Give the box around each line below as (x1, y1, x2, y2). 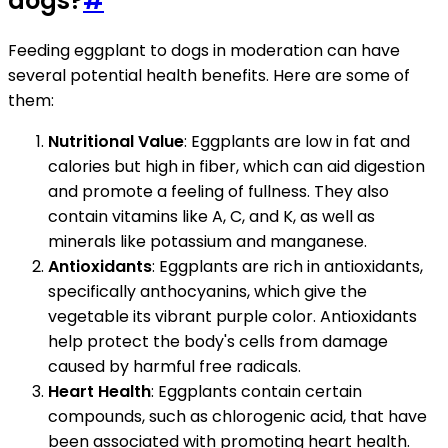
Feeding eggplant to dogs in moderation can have (8, 38, 400, 62)
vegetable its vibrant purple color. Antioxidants (48, 304, 417, 328)
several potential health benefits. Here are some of (8, 63, 410, 87)
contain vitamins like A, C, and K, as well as (48, 204, 375, 228)
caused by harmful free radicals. (48, 354, 301, 378)
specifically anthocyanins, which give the (48, 279, 367, 303)
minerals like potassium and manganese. (48, 229, 367, 253)
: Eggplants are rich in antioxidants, (152, 254, 423, 278)
